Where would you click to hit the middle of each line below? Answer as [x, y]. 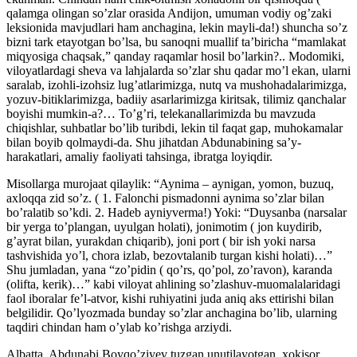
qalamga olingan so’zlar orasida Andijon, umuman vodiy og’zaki [169, 13]
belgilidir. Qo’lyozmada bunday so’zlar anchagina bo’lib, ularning [172, 312]
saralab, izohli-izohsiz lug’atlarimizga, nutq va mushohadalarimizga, [177, 84]
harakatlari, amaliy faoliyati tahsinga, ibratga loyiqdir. [139, 156]
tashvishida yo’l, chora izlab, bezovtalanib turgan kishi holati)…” [169, 255]
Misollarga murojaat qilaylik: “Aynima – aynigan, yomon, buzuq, [170, 183]
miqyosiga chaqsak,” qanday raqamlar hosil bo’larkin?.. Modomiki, [175, 56]
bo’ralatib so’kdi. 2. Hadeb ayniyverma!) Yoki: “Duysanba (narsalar [177, 212]
